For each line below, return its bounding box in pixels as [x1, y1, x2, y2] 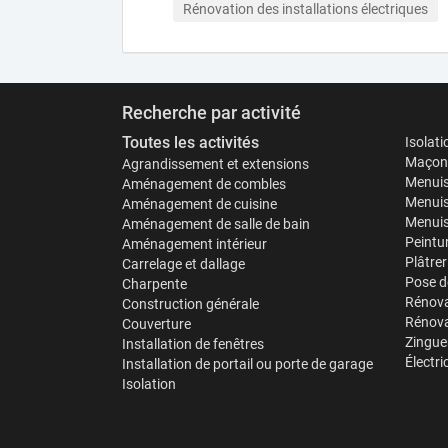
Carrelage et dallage [122, 256, 245, 272]
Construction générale [122, 296, 259, 312]
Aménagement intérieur [122, 236, 267, 252]
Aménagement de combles [122, 176, 286, 192]
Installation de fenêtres [122, 336, 264, 352]
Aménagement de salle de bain [122, 216, 310, 232]
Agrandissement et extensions [122, 156, 309, 172]
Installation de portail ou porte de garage [122, 356, 373, 372]
